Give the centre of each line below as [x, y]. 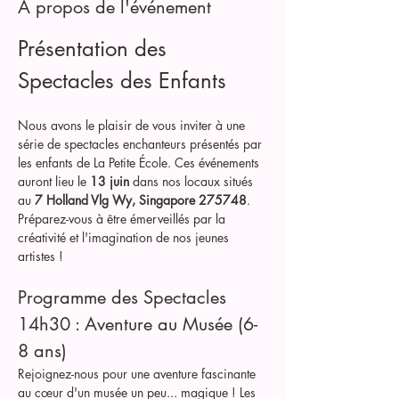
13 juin [110, 181]
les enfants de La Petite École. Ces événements [140, 163]
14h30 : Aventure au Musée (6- [138, 324]
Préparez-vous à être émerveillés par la [123, 219]
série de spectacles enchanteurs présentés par [142, 144]
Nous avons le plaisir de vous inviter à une [133, 125]
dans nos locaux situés [193, 181]
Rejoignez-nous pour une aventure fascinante [138, 374]
